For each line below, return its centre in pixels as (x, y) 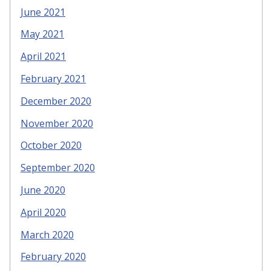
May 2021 (42, 34)
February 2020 (53, 257)
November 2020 (57, 123)
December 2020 (56, 101)
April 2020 (43, 212)
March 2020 (47, 234)
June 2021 (43, 12)
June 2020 (43, 190)
